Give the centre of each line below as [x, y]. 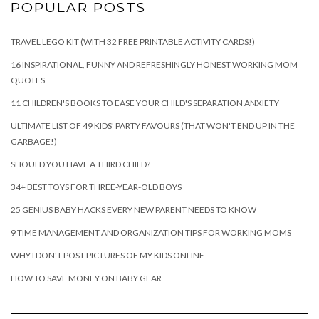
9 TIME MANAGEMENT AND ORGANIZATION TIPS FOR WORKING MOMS [151, 233]
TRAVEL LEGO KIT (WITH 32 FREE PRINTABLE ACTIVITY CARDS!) [133, 42]
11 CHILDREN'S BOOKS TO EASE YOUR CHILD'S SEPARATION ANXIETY [145, 103]
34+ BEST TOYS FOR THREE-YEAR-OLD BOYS [96, 187]
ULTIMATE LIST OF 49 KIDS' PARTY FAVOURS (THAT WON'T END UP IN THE [153, 126]
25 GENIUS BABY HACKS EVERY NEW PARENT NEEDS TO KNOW [134, 210]
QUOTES [28, 80]
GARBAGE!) [34, 142]
